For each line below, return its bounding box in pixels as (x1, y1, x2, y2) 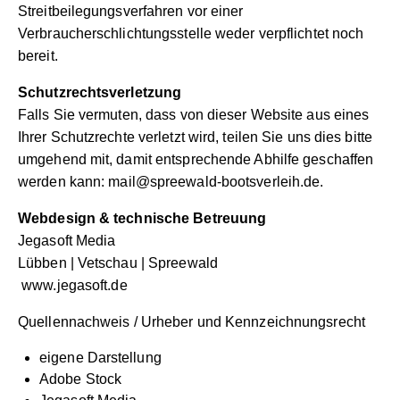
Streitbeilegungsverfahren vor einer (18, 4, 244, 20)
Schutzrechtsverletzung (18, 85, 182, 101)
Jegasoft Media (18, 233, 116, 249)
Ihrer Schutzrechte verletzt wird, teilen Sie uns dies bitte (18, 129, 372, 146)
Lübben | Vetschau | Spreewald (18, 255, 218, 271)
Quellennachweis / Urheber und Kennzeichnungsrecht (18, 314, 365, 330)
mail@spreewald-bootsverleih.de (108, 174, 321, 190)
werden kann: (18, 174, 109, 190)
